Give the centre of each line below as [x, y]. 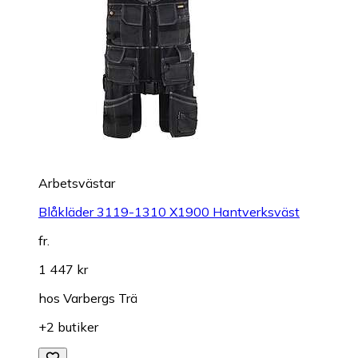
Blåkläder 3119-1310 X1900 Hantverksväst [169, 211]
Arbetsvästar [77, 183]
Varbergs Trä [100, 298]
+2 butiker [68, 326]
